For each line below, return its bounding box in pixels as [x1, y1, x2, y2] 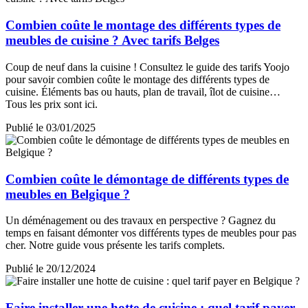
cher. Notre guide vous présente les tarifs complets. [5, 239, 225, 252]
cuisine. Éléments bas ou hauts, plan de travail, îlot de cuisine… [5, 85, 280, 98]
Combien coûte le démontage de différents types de [5, 171, 289, 186]
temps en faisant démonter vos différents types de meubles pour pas [5, 227, 296, 239]
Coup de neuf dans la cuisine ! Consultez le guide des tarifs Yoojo [5, 60, 289, 73]
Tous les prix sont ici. [5, 98, 98, 110]
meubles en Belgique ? [5, 186, 130, 201]
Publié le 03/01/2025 [5, 121, 96, 133]
